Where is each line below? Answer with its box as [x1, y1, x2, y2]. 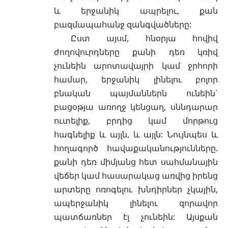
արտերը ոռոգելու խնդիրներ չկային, [54, 183, 218, 195]
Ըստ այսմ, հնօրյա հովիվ [54, 32, 218, 44]
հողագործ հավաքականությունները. [54, 142, 218, 154]
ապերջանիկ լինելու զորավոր [54, 197, 218, 209]
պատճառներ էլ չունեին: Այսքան [54, 211, 218, 222]
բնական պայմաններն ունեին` [54, 87, 218, 99]
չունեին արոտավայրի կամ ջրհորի [54, 60, 218, 71]
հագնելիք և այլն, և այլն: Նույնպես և [54, 128, 218, 140]
